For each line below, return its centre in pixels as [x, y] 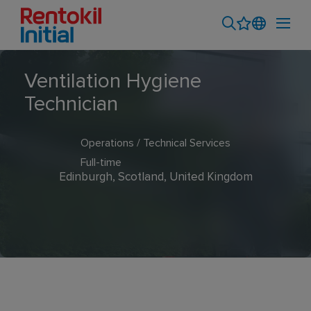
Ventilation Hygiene [113, 81]
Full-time [101, 162]
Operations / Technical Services [155, 143]
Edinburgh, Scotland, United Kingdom [155, 177]
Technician [71, 104]
